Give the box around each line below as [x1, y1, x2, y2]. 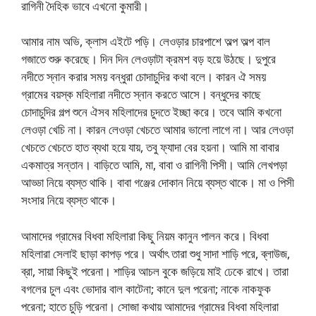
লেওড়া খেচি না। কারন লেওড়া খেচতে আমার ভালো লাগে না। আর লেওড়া [21, 121, 293, 138]
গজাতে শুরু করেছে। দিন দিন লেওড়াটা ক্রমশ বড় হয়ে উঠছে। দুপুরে [21, 51, 276, 67]
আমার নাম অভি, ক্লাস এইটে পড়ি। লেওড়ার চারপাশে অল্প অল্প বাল [21, 33, 270, 49]
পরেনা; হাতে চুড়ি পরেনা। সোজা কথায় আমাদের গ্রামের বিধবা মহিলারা [21, 298, 279, 315]
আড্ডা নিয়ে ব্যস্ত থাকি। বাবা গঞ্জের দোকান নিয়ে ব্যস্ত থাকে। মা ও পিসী [21, 174, 294, 190]
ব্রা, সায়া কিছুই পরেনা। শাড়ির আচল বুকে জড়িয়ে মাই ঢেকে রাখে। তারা [21, 262, 288, 279]
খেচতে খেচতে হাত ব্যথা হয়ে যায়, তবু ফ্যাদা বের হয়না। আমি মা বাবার [21, 139, 279, 155]
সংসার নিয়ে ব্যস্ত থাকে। [21, 192, 116, 208]
